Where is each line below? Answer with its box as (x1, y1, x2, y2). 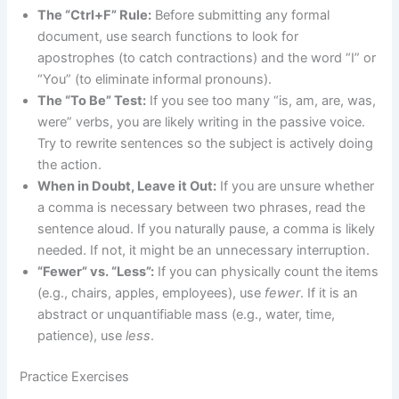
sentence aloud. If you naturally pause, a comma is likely (37, 221, 376, 238)
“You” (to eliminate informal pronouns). (37, 71, 273, 88)
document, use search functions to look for (37, 28, 299, 45)
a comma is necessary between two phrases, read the (37, 199, 366, 216)
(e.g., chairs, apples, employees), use (37, 285, 265, 302)
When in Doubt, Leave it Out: (37, 178, 217, 195)
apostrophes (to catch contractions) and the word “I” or (37, 50, 377, 67)
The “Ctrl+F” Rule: (37, 7, 152, 24)
